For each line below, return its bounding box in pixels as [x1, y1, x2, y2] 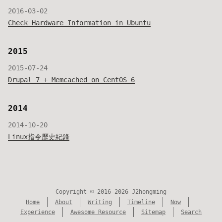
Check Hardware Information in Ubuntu [8, 19, 151, 27]
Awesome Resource [70, 209, 126, 216]
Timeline [127, 198, 155, 206]
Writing [88, 198, 112, 206]
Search [181, 209, 202, 216]
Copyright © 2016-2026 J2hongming [55, 188, 166, 195]
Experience [20, 209, 55, 216]
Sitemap [141, 209, 166, 216]
